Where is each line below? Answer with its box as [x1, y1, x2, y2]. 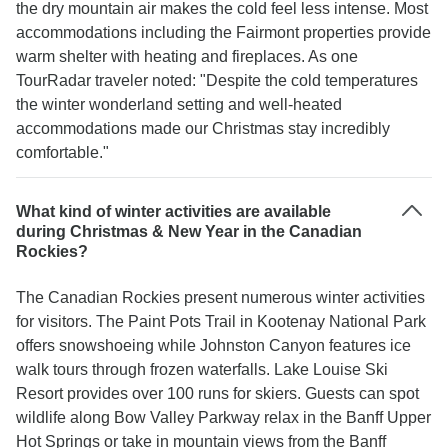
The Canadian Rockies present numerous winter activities [16, 289, 425, 306]
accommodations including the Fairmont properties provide [16, 24, 431, 41]
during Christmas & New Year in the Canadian [16, 223, 362, 240]
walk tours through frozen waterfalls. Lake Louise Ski [16, 361, 388, 378]
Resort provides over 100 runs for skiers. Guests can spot [16, 385, 419, 402]
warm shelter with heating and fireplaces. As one [16, 48, 358, 65]
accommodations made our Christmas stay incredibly [16, 120, 390, 137]
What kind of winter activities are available [16, 203, 331, 220]
